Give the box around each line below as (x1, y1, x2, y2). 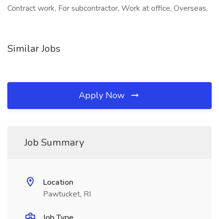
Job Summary (24, 136, 84, 149)
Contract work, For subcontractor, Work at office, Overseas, (7, 3, 208, 14)
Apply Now (79, 89, 127, 101)
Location (43, 177, 73, 188)
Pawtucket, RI (43, 189, 91, 199)
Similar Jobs (7, 42, 61, 55)
